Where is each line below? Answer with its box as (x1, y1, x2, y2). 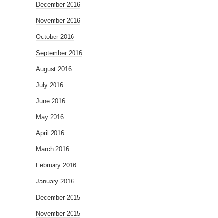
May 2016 (36, 113, 64, 121)
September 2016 (36, 49, 82, 56)
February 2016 (36, 161, 76, 169)
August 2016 (36, 65, 72, 73)
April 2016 (36, 129, 64, 137)
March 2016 (36, 145, 69, 153)
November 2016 (36, 17, 80, 24)
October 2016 (36, 33, 74, 40)
